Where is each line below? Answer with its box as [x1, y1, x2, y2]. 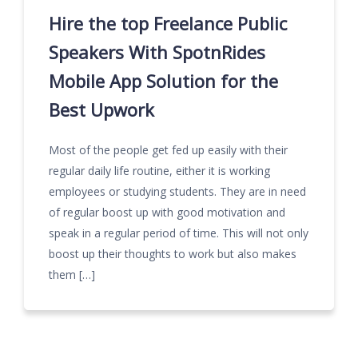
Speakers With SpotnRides [49, 40, 265, 64]
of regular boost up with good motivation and [49, 205, 285, 220]
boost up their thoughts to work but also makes [49, 246, 296, 261]
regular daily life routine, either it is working [49, 163, 270, 178]
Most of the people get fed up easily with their [49, 142, 288, 157]
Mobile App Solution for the [49, 69, 278, 93]
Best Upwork [49, 97, 154, 121]
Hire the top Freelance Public [49, 11, 287, 35]
